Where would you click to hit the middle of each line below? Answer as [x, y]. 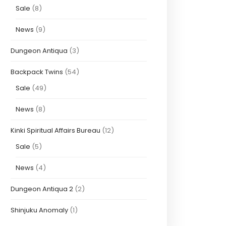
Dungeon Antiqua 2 [42, 189]
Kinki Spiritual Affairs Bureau [55, 130]
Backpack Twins [37, 72]
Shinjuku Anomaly [39, 210]
